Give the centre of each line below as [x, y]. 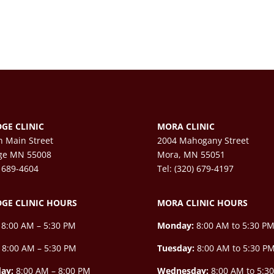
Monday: [176, 225]
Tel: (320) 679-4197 [196, 168]
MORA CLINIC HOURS [203, 202]
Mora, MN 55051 [191, 154]
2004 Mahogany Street [203, 140]
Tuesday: [176, 248]
